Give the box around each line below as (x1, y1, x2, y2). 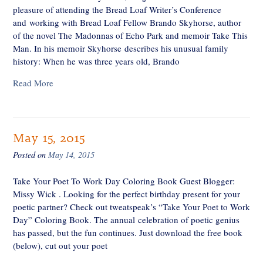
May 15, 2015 (13, 130, 85, 146)
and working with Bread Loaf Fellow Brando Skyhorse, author (13, 16, 241, 28)
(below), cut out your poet (13, 239, 107, 251)
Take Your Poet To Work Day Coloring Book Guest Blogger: (13, 174, 235, 187)
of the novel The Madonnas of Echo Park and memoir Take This (13, 29, 248, 41)
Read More (13, 77, 53, 89)
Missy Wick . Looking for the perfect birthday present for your (13, 187, 240, 200)
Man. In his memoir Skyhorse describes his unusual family (13, 42, 228, 54)
